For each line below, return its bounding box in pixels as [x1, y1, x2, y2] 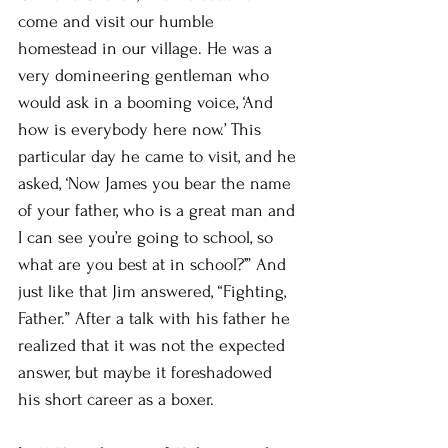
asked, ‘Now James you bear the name [18, 173, 296, 193]
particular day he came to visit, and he [18, 146, 301, 166]
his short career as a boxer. [18, 389, 219, 409]
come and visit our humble [18, 11, 219, 31]
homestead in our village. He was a [18, 38, 277, 58]
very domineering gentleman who [18, 65, 274, 85]
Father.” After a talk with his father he [18, 308, 295, 328]
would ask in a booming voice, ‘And [18, 92, 278, 112]
